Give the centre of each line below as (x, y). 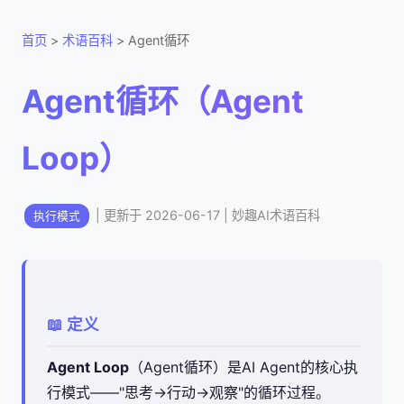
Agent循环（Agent (163, 101)
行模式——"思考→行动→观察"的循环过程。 (188, 393)
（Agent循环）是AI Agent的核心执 (243, 367)
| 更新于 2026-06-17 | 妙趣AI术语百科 (207, 216)
